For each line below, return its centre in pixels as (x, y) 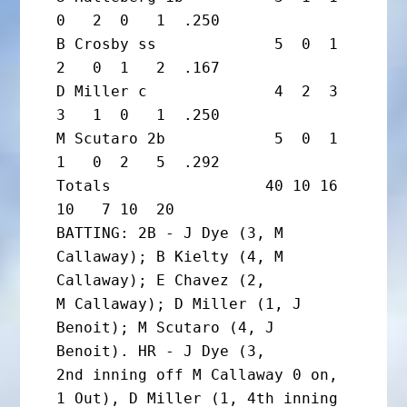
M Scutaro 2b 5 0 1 (198, 139)
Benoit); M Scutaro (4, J (166, 328)
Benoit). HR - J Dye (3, (161, 352)
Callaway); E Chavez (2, (161, 281)
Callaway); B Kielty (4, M (170, 257)
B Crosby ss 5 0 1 (198, 45)
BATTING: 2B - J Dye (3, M (170, 233)
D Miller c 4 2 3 (198, 92)
